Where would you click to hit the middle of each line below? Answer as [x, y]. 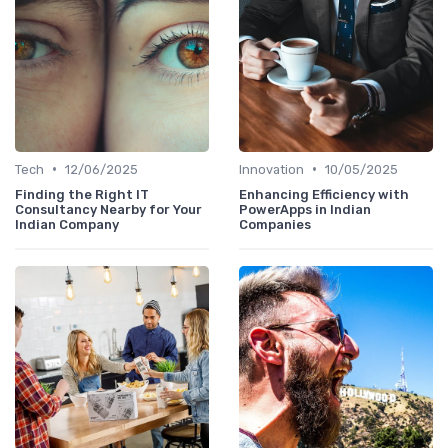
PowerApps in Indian [305, 209]
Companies [275, 224]
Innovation [271, 169]
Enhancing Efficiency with [324, 194]
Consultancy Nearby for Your [108, 209]
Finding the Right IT [82, 194]
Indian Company [67, 224]
